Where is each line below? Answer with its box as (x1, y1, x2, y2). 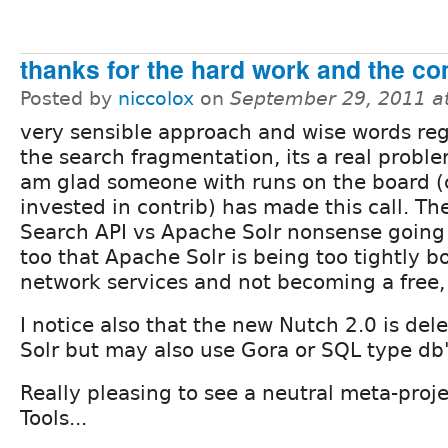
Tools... (20, 405, 87, 430)
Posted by (20, 87, 118, 109)
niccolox (118, 87, 194, 109)
